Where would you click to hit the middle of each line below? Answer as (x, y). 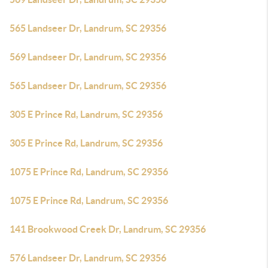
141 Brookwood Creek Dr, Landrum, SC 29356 (108, 229)
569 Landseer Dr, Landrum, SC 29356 (88, 57)
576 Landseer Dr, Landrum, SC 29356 (88, 258)
